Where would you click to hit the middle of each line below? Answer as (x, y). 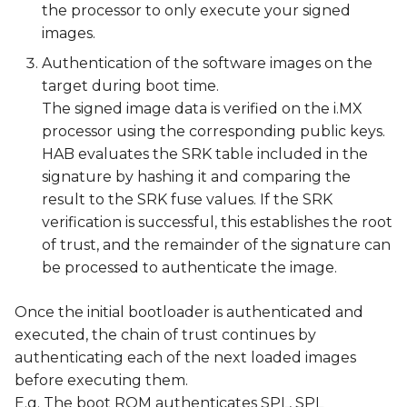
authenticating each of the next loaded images (185, 357)
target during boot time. (130, 86)
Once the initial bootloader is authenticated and (189, 312)
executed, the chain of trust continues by (165, 335)
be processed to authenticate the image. (189, 268)
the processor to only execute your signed (196, 10)
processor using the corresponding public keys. (213, 131)
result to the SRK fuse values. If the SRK (187, 199)
